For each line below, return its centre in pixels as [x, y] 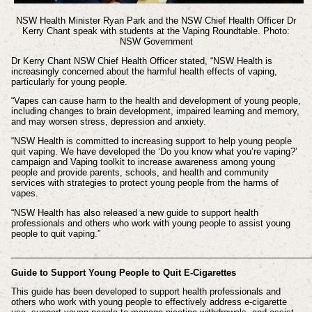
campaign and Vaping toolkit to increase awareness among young [143, 162]
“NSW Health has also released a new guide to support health [134, 213]
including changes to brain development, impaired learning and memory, [155, 111]
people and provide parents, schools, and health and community [140, 173]
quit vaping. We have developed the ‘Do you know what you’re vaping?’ [154, 152]
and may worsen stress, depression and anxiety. [108, 122]
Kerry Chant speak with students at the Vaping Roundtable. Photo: [156, 31]
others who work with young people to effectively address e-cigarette [149, 302]
